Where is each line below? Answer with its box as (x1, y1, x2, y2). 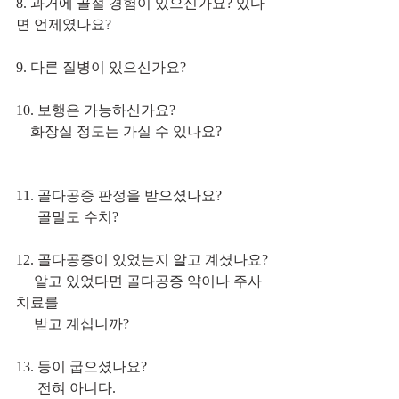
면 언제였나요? (16, 16, 111, 32)
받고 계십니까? (34, 315, 129, 331)
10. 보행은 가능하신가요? (16, 102, 175, 118)
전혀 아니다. (16, 379, 116, 395)
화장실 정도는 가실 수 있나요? (16, 123, 222, 139)
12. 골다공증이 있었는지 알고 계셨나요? (16, 251, 268, 267)
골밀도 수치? (16, 208, 118, 224)
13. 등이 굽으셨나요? (16, 358, 147, 374)
